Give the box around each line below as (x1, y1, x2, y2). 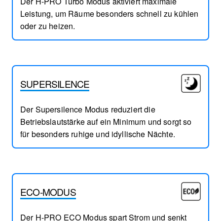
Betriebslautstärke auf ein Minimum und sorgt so (20, 116, 192, 128)
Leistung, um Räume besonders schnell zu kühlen (20, 8, 199, 20)
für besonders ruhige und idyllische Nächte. (20, 128, 175, 140)
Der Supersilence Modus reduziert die (20, 104, 155, 115)
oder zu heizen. (20, 20, 75, 32)
